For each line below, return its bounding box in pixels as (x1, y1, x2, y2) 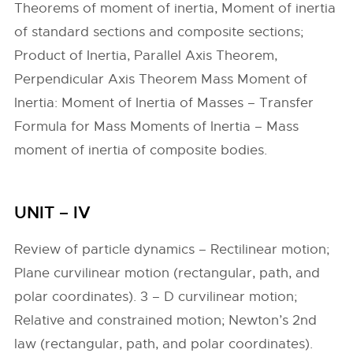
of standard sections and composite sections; (14, 24, 304, 40)
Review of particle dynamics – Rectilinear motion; (14, 241, 330, 258)
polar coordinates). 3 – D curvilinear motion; (14, 288, 298, 305)
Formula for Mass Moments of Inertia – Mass (14, 118, 299, 135)
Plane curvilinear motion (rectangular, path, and (14, 265, 321, 281)
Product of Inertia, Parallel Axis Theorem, (14, 47, 278, 64)
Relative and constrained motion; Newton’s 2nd (14, 312, 318, 329)
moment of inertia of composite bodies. (14, 142, 268, 158)
